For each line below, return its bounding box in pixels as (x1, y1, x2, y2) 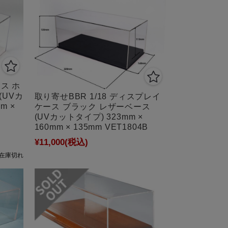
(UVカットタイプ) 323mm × (34, 112, 143, 121)
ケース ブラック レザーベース (34, 102, 151, 111)
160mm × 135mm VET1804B (34, 122, 149, 131)
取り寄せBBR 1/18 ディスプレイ (34, 92, 161, 101)
